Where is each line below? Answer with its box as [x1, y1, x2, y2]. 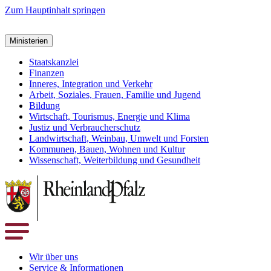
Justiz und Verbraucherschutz [29, 122, 140, 132]
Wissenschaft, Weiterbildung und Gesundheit [29, 155, 200, 165]
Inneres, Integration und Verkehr [29, 79, 152, 89]
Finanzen [29, 68, 64, 78]
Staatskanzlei [29, 57, 79, 67]
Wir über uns [29, 252, 78, 262]
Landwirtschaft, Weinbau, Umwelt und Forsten [29, 133, 209, 143]
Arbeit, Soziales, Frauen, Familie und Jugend [29, 90, 201, 100]
